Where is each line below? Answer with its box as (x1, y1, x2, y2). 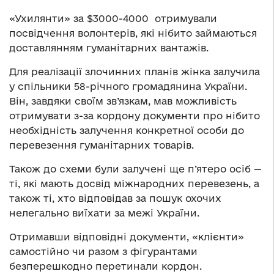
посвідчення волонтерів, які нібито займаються (9, 28, 257, 39)
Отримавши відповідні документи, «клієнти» (9, 231, 244, 243)
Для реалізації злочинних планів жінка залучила (9, 66, 260, 78)
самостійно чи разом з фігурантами (9, 246, 198, 257)
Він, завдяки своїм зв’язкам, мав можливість (9, 95, 237, 107)
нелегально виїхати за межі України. (9, 207, 199, 219)
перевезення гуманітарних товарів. (9, 139, 194, 151)
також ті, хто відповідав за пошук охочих (9, 193, 221, 204)
